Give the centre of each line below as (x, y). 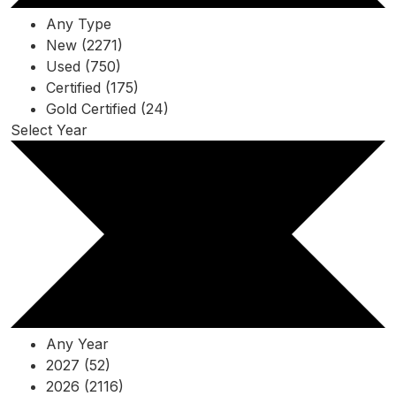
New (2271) (84, 45)
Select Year (49, 129)
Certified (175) (92, 87)
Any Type (79, 23)
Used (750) (84, 66)
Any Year (77, 343)
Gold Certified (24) (107, 108)
